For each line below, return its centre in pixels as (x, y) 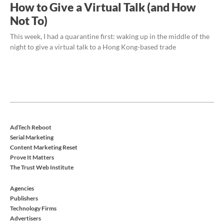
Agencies (22, 188)
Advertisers (25, 218)
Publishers (24, 198)
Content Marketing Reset (44, 147)
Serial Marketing (32, 137)
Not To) (29, 20)
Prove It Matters (32, 157)
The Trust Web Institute (42, 167)
